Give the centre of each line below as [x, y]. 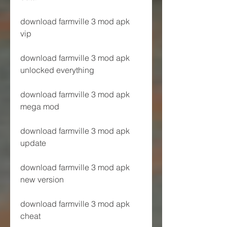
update [33, 143]
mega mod [40, 106]
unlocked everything [57, 70]
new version [42, 179]
